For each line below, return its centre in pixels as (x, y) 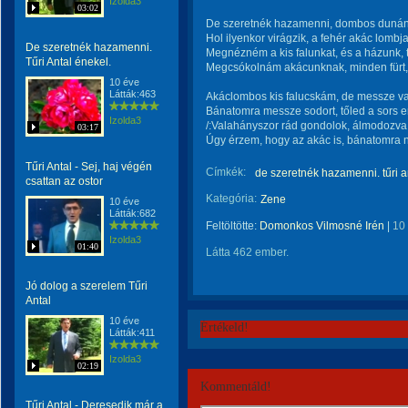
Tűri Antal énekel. (68, 62)
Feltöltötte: (233, 226)
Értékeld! (224, 327)
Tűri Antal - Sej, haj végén (89, 167)
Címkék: (226, 172)
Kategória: (231, 199)
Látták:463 (133, 94)
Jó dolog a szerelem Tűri (87, 286)
